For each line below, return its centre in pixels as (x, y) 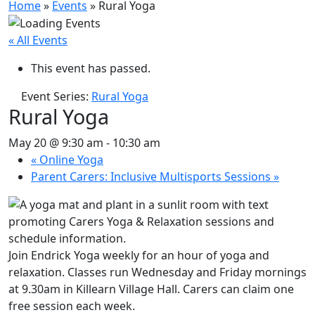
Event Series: (56, 97)
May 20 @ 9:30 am (56, 143)
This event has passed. (91, 69)
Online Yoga (70, 160)
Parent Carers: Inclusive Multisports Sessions (152, 177)
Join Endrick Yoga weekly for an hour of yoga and (139, 256)
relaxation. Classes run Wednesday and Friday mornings (157, 272)
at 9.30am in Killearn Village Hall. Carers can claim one (151, 289)
